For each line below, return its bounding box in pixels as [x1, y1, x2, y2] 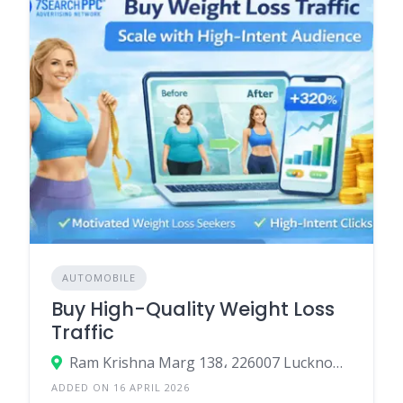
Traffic [51, 319, 114, 345]
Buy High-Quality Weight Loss [51, 296, 335, 322]
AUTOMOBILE [62, 271, 136, 284]
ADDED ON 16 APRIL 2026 [51, 381, 190, 394]
